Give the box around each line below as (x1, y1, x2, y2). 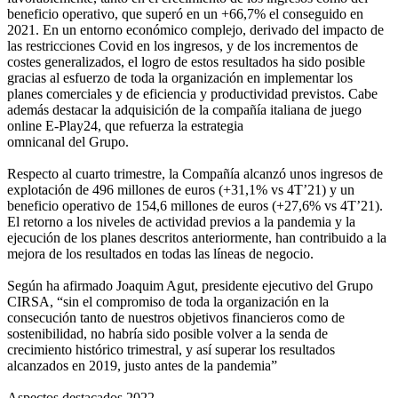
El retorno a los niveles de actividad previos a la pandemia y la (7, 213, 355, 229)
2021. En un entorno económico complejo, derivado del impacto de (7, 21, 384, 37)
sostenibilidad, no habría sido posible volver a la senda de (7, 325, 328, 341)
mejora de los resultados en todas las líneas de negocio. (7, 245, 314, 261)
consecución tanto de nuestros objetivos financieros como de (7, 309, 345, 325)
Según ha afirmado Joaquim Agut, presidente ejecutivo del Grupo (7, 277, 373, 293)
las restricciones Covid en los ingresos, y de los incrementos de (7, 37, 358, 53)
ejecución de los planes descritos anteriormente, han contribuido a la (7, 229, 386, 245)
